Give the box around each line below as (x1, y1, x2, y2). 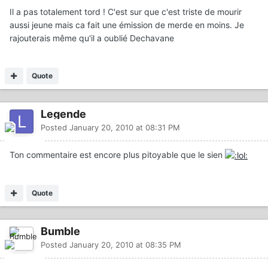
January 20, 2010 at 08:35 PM (69, 240, 181, 249)
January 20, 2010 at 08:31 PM (69, 122, 180, 132)
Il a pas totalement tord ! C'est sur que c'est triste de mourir (10, 6, 242, 17)
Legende (41, 107, 86, 120)
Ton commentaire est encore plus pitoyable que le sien (10, 149, 225, 160)
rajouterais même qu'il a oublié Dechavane (10, 32, 174, 43)
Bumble (41, 225, 80, 237)
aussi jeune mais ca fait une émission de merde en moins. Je (10, 19, 244, 30)
